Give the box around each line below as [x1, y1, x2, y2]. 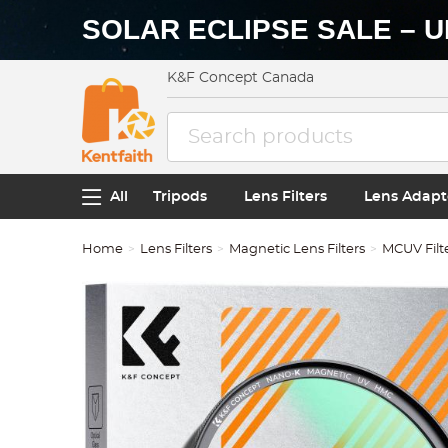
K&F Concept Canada [167, 71, 315, 85]
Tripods [153, 189, 208, 204]
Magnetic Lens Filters [229, 243, 366, 256]
